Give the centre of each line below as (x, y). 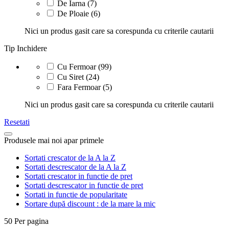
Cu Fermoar (76, 66)
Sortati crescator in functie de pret (78, 176)
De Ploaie (72, 13)
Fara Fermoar (78, 87)
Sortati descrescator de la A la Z (75, 167)
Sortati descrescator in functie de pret (84, 185)
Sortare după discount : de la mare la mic (90, 203)
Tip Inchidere (26, 48)
